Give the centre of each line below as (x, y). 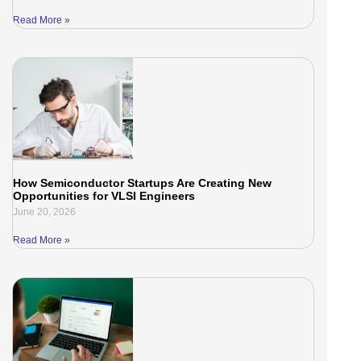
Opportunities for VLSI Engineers (104, 195)
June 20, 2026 (45, 212)
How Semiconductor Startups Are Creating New (143, 183)
